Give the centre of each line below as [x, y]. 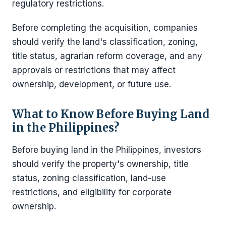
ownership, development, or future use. [92, 84]
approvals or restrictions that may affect [94, 70]
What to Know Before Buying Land [111, 114]
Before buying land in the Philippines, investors [107, 150]
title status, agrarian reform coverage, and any [107, 56]
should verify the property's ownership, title [100, 164]
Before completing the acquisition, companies [105, 27]
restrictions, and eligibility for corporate [92, 192]
